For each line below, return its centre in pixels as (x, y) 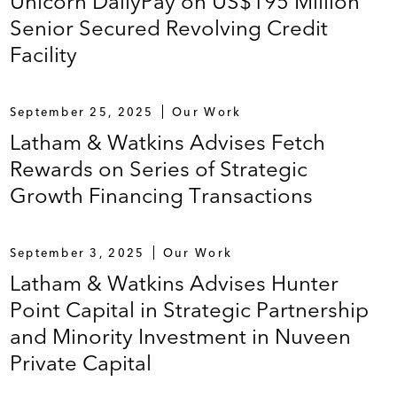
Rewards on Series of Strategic (158, 169)
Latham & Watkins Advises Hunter (174, 283)
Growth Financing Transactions (161, 195)
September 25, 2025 (82, 112)
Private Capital (80, 363)
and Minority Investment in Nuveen (180, 336)
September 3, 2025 (77, 253)
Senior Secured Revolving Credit (168, 28)
